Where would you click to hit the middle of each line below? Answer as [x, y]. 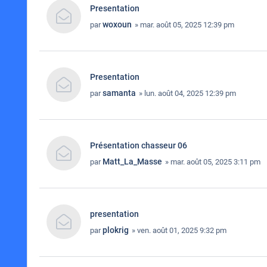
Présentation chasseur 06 [139, 145]
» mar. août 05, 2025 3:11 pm [212, 162]
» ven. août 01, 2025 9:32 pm [178, 230]
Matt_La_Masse [132, 162]
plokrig [116, 230]
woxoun [117, 24]
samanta [119, 93]
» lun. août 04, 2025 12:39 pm [187, 93]
